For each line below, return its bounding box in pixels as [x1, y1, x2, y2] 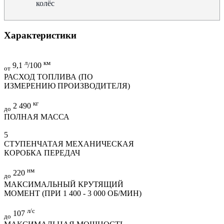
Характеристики [4, 29, 76, 40]
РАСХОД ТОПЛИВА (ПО [4, 72, 93, 81]
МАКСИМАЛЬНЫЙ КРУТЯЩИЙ [4, 179, 123, 188]
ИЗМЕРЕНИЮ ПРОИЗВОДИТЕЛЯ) [4, 81, 130, 90]
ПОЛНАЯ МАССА [4, 112, 69, 121]
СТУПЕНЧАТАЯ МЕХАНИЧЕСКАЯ [4, 139, 134, 148]
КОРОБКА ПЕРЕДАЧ [4, 148, 80, 157]
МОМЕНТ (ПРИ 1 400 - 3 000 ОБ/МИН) [4, 188, 141, 197]
